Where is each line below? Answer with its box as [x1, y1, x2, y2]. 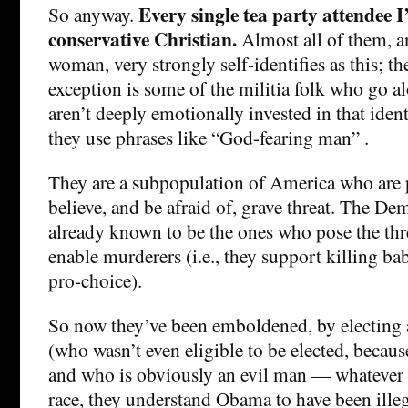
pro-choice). [48, 266, 142, 293]
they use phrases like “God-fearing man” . [48, 123, 369, 150]
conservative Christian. [48, 24, 237, 53]
